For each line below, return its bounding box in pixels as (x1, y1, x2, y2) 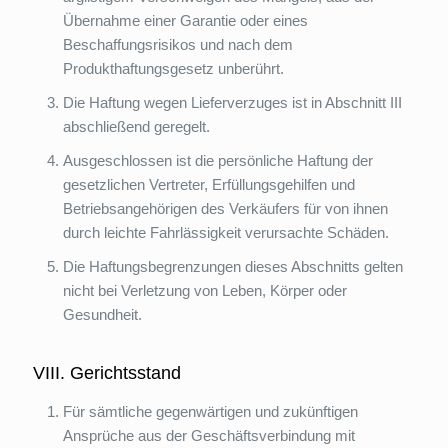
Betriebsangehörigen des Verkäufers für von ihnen (63, 200, 388, 217)
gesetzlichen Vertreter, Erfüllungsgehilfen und (63, 176, 355, 193)
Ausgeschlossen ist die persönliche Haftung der (63, 152, 373, 169)
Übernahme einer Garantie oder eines (63, 12, 308, 29)
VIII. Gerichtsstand (33, 363, 181, 383)
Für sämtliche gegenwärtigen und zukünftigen (63, 403, 358, 420)
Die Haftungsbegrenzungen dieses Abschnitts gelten (63, 258, 403, 275)
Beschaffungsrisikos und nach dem (63, 36, 293, 53)
